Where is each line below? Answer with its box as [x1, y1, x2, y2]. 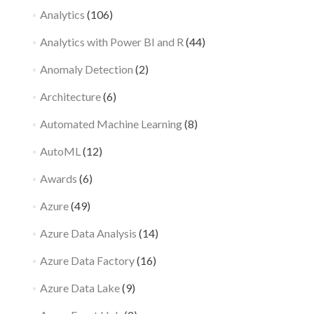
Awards [39, 171, 77, 185]
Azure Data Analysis [39, 226, 137, 240]
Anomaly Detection [39, 62, 133, 76]
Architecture [39, 89, 101, 103]
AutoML [39, 144, 81, 158]
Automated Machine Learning [39, 116, 182, 130]
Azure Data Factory [39, 253, 135, 267]
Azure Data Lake [39, 280, 120, 294]
